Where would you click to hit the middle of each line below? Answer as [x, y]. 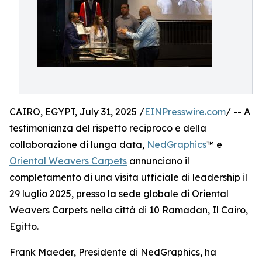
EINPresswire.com [185, 112]
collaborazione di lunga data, [78, 144]
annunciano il [158, 161]
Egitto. [24, 226]
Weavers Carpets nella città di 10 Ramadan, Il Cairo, [129, 210]
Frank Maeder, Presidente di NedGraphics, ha [113, 252]
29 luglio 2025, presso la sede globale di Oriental [119, 194]
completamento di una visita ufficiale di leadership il [128, 177]
